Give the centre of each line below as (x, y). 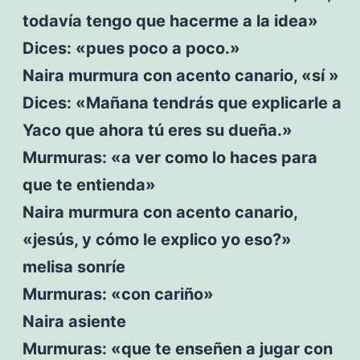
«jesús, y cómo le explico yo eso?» (157, 239)
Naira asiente (74, 321)
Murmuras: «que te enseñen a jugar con (177, 348)
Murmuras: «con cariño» (118, 294)
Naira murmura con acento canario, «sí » (180, 75)
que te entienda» (89, 184)
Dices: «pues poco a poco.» (131, 48)
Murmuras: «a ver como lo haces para (170, 157)
